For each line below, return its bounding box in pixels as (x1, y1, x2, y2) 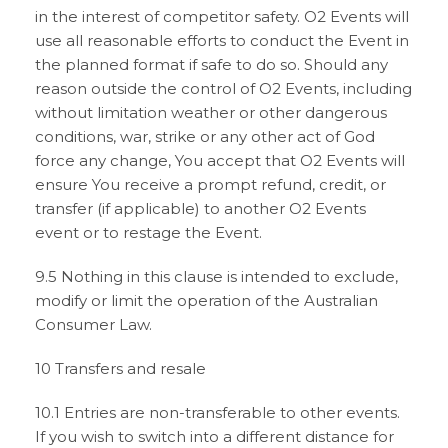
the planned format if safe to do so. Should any (35, 55, 388, 74)
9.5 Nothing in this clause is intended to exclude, (35, 267, 398, 286)
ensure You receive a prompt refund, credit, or (35, 175, 386, 194)
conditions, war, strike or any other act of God (35, 127, 375, 146)
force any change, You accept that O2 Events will (35, 151, 405, 170)
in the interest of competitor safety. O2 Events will (35, 7, 409, 26)
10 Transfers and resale (35, 359, 206, 378)
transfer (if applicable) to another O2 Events (35, 199, 366, 218)
